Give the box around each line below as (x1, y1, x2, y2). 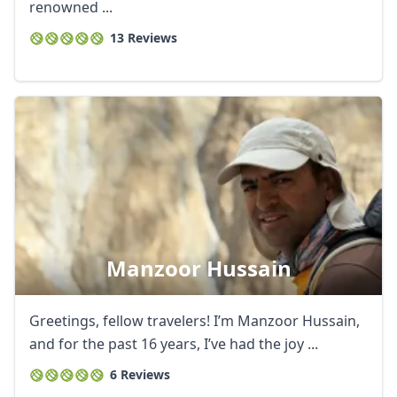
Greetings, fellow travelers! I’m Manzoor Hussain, (29, 311, 360, 331)
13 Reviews (110, 29, 177, 46)
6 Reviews (110, 366, 170, 383)
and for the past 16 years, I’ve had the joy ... (29, 334, 318, 354)
